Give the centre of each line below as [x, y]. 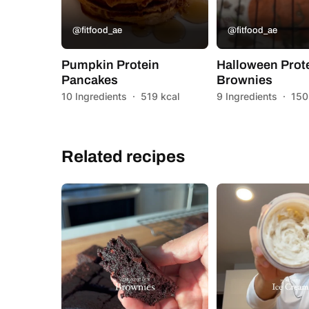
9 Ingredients [247, 96]
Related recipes [123, 156]
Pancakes [90, 80]
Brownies [245, 80]
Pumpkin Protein [110, 64]
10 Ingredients [94, 96]
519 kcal [160, 96]
